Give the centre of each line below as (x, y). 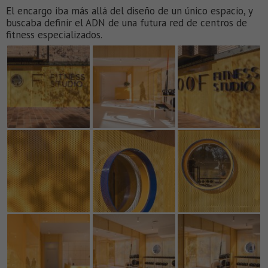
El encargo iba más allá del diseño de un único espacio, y (129, 11)
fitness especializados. (54, 35)
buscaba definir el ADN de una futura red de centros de (127, 23)
